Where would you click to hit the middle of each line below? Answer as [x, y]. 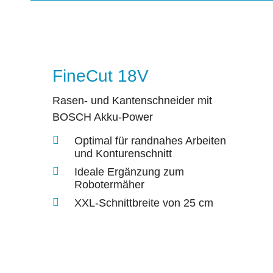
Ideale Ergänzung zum [129, 172]
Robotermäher [109, 184]
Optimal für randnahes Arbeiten [150, 140]
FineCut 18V [101, 76]
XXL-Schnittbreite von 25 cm [144, 203]
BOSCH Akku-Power [103, 117]
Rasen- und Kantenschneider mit [132, 101]
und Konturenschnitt [123, 153]
